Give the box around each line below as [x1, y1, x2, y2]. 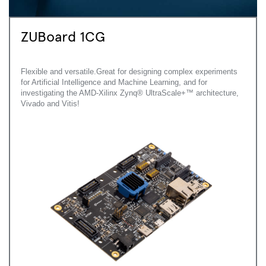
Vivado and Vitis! [21, 99, 80, 109]
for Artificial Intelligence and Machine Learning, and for [21, 78, 207, 87]
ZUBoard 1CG [21, 26, 105, 46]
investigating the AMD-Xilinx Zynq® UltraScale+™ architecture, [21, 88, 239, 98]
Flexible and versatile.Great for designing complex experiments [21, 67, 237, 77]
